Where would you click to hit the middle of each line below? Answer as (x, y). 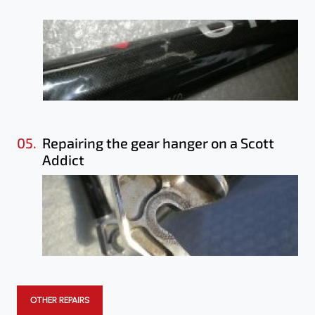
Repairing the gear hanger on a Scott (158, 142)
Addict (63, 159)
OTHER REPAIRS (60, 300)
